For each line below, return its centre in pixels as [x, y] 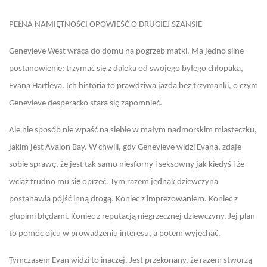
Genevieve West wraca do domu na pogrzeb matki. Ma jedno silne [126, 52]
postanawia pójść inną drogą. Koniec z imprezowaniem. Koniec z [123, 199]
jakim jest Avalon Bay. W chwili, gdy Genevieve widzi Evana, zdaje [125, 148]
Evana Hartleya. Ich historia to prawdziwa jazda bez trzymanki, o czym [133, 86]
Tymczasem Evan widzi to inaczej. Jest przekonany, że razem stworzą [131, 261]
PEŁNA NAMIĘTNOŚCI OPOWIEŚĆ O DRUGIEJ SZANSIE [105, 25]
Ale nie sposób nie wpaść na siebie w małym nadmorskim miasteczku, [133, 130]
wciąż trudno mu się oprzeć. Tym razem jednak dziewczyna [114, 182]
